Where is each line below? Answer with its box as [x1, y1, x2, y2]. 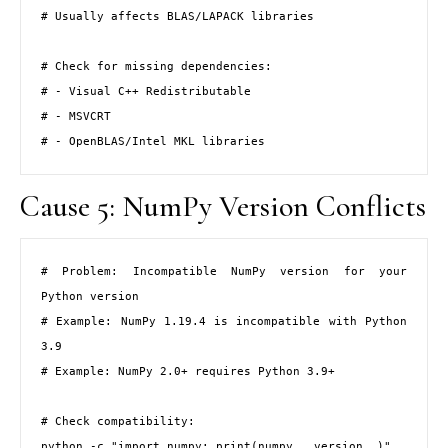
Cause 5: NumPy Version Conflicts [20, 188, 426, 225]
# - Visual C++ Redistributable [41, 85, 251, 99]
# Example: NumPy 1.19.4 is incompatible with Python [41, 314, 407, 328]
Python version [41, 289, 139, 303]
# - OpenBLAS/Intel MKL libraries [41, 135, 265, 149]
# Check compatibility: [41, 414, 195, 428]
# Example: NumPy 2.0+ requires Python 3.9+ [41, 364, 335, 378]
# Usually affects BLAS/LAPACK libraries [41, 10, 314, 24]
